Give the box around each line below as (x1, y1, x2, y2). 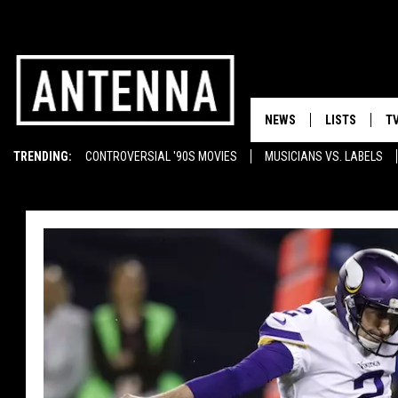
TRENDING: (13, 149, 72, 163)
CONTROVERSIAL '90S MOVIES (85, 149, 237, 163)
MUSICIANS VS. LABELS (265, 149, 383, 163)
